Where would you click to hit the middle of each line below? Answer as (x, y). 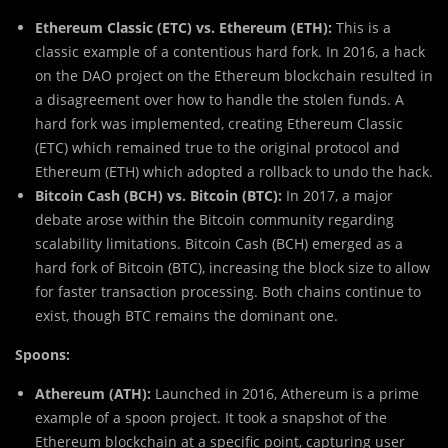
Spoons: (42, 355)
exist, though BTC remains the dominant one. (186, 316)
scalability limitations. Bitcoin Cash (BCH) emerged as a (219, 244)
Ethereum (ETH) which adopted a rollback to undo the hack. (234, 172)
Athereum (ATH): (93, 394)
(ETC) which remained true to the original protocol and (217, 148)
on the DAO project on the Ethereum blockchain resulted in (234, 76)
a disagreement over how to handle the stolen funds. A (219, 100)
